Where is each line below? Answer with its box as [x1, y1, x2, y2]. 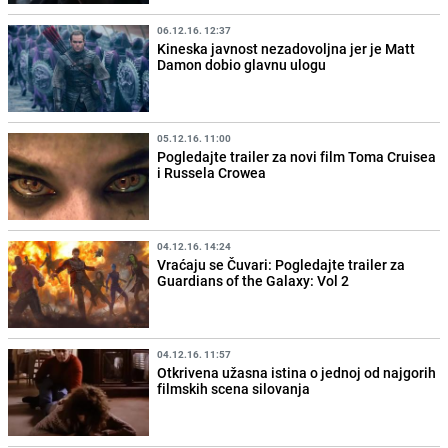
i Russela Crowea [157, 162, 267, 182]
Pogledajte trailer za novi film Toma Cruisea [157, 146, 437, 166]
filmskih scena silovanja [157, 379, 311, 399]
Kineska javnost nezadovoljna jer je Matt [157, 38, 416, 58]
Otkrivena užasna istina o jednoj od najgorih [157, 363, 437, 383]
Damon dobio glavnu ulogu [157, 54, 327, 74]
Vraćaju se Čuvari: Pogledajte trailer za [157, 255, 406, 275]
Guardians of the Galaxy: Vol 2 [157, 271, 350, 291]
